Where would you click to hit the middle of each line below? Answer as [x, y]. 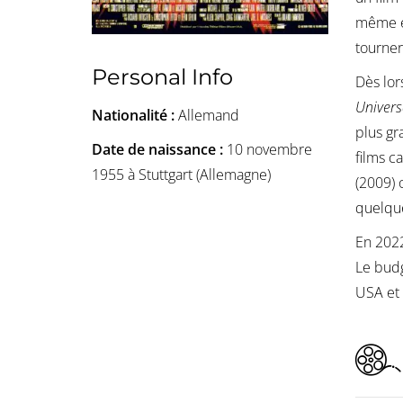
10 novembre [269, 149]
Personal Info [162, 76]
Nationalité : [135, 115]
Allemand [209, 115]
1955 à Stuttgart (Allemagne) [181, 174]
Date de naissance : [159, 149]
